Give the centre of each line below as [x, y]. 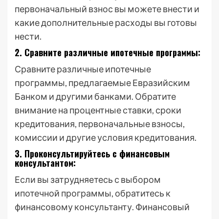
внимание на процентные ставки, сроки [98, 110]
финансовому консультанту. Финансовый [102, 207]
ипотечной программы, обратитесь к [93, 193]
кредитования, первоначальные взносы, [100, 124]
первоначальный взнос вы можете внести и [107, 9]
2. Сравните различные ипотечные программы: [108, 52]
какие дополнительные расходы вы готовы [106, 22]
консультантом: [45, 163]
